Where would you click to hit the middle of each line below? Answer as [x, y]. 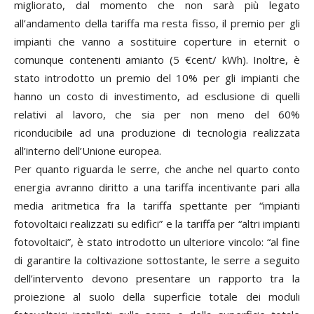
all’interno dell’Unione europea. [88, 150]
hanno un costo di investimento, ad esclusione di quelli [157, 96]
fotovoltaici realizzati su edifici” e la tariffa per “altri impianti [157, 223]
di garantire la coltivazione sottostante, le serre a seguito [157, 260]
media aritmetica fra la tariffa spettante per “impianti [157, 205]
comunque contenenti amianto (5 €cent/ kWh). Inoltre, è [157, 59]
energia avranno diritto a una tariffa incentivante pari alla [157, 187]
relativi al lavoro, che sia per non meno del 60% [157, 114]
